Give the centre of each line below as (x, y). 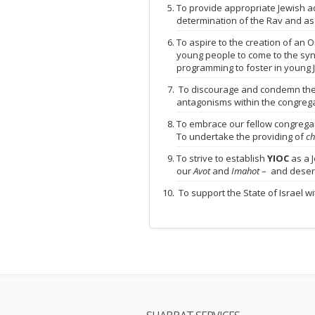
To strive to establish (222, 158)
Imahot (246, 171)
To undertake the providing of (241, 136)
